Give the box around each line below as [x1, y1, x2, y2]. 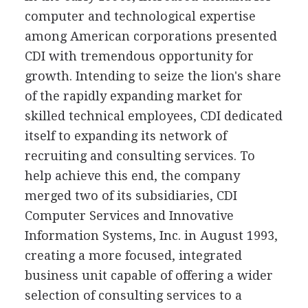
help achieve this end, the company [24, 168, 240, 183]
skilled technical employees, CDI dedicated [24, 109, 283, 123]
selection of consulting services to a [24, 288, 242, 302]
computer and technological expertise [24, 9, 256, 23]
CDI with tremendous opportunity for [24, 49, 254, 63]
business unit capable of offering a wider [24, 268, 273, 283]
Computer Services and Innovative [24, 208, 234, 223]
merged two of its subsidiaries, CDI [24, 188, 237, 203]
